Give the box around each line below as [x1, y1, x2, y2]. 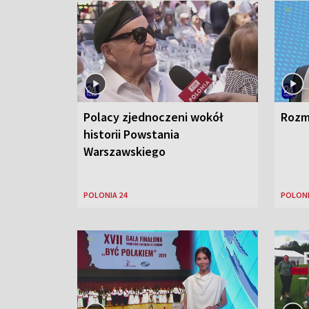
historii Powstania [83, 126, 179, 142]
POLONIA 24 [83, 189, 127, 200]
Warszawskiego [83, 143, 166, 159]
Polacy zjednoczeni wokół [83, 108, 223, 125]
